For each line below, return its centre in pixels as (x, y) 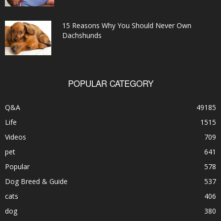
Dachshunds (82, 36)
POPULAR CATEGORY (110, 83)
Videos (16, 137)
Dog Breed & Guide (36, 182)
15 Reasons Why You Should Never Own (127, 26)
